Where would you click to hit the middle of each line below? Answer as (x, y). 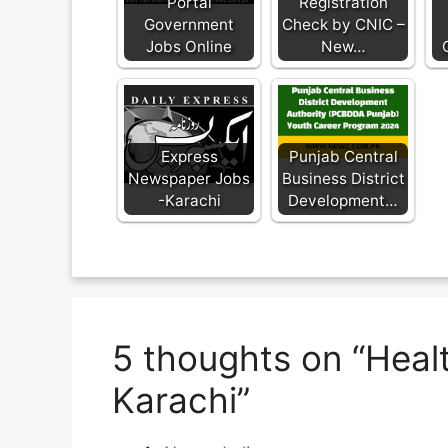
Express (189, 157)
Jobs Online (189, 47)
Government (189, 25)
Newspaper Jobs (189, 179)
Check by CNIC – (343, 25)
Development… (343, 201)
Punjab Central (343, 157)
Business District (343, 179)
